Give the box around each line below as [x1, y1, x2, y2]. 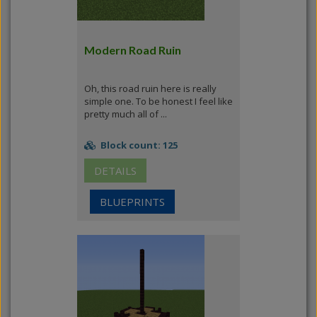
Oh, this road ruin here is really [84, 82, 217, 95]
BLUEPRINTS [100, 195, 165, 209]
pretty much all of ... [84, 108, 167, 120]
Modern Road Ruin [84, 43, 181, 57]
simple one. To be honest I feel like [84, 95, 233, 108]
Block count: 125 [98, 139, 178, 151]
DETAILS [94, 163, 137, 178]
